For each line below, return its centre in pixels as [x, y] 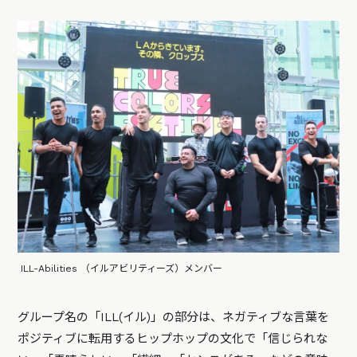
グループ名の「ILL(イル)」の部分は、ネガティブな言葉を [174, 317]
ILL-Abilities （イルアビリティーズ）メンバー [122, 268]
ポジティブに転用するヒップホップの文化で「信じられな [173, 338]
